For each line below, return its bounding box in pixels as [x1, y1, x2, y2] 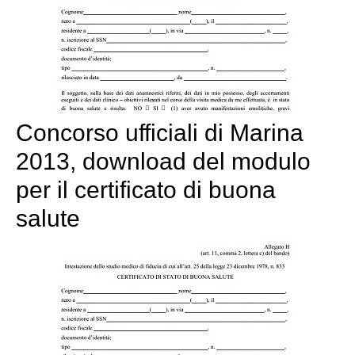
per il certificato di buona [16, 176, 276, 203]
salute [16, 204, 80, 231]
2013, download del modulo [16, 147, 311, 174]
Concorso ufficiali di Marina [16, 119, 303, 146]
